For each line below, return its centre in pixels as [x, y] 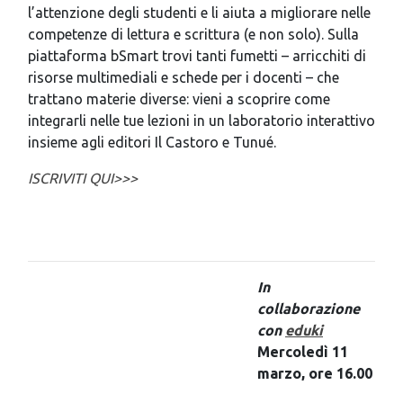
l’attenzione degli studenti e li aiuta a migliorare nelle [199, 12]
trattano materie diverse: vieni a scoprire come [179, 99]
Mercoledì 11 [303, 351]
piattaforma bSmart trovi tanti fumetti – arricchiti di [197, 55]
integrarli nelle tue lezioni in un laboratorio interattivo [201, 120]
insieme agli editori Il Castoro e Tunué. [152, 142]
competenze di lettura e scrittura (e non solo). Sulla [193, 34]
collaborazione [309, 308]
